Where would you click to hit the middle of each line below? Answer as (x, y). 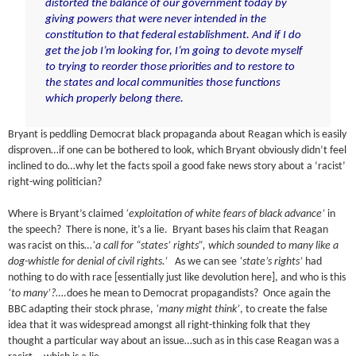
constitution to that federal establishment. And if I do (173, 36)
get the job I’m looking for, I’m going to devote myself (174, 52)
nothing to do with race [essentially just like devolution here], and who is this (177, 278)
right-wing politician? (55, 183)
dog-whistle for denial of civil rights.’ (92, 262)
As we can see (206, 262)
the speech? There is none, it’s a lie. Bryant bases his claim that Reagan (168, 230)
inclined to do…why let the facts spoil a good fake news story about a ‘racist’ (177, 167)
